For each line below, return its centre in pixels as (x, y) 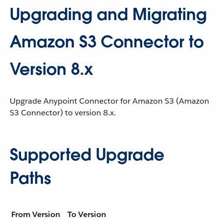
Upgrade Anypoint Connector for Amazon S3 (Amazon (109, 101)
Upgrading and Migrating (108, 14)
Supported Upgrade (87, 155)
